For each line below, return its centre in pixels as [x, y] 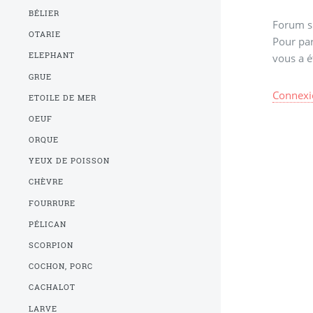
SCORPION [51, 245]
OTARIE [45, 35]
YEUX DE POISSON [70, 161]
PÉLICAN [48, 224]
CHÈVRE [46, 182]
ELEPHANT [52, 56]
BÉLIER [44, 13]
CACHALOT [52, 287]
